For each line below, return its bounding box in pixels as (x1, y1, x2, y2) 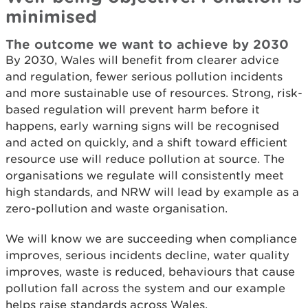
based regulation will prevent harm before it (5, 102, 260, 116)
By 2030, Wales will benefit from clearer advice (5, 53, 279, 67)
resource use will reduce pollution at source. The (5, 152, 285, 166)
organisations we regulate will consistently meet (5, 168, 284, 182)
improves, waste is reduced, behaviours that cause (5, 265, 295, 278)
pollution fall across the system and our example (5, 281, 285, 295)
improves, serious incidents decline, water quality (5, 248, 289, 262)
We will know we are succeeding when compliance (5, 232, 297, 245)
